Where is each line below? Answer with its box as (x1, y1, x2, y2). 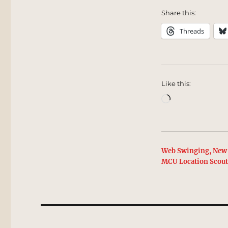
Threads (180, 26, 205, 36)
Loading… (170, 92, 210, 103)
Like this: (161, 79, 191, 88)
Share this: (161, 8, 196, 17)
